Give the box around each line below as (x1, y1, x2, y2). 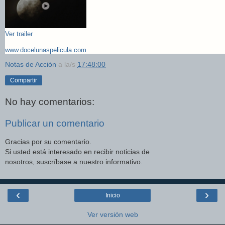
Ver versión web (87, 210, 138, 219)
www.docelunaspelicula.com (5, 46, 86, 54)
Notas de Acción (5, 60, 56, 69)
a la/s (58, 60, 77, 69)
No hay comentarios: (5, 96, 94, 107)
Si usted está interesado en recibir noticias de (5, 147, 150, 156)
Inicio (105, 192, 120, 199)
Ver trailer (5, 30, 33, 38)
